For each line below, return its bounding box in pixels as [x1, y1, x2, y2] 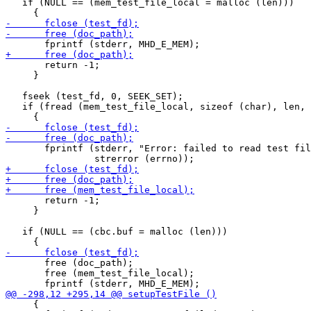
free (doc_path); [6, 258, 133, 268]
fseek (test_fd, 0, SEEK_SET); [6, 91, 183, 101]
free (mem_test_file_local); [6, 268, 194, 278]
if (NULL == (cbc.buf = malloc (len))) [6, 226, 228, 237]
